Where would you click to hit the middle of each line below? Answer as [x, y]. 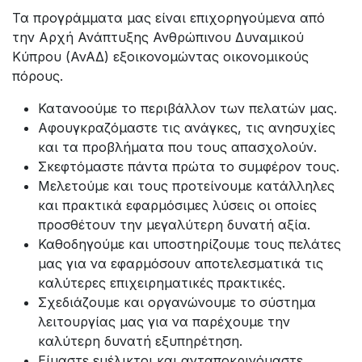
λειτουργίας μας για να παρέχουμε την [164, 321]
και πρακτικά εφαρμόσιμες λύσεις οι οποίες [177, 205]
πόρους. [38, 76]
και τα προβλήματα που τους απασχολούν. [177, 147]
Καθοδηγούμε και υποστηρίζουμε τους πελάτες [189, 244]
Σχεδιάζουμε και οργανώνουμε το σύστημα [177, 302]
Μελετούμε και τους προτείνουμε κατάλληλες [186, 185]
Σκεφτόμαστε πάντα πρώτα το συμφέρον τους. [193, 166]
